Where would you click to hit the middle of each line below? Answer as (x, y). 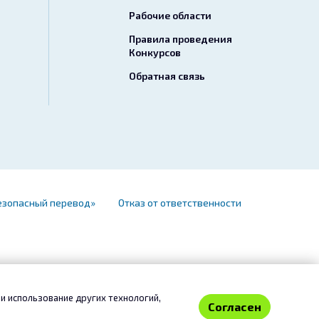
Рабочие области (170, 15)
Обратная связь (167, 76)
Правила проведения (180, 39)
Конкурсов (155, 52)
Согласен (234, 307)
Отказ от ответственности (179, 202)
